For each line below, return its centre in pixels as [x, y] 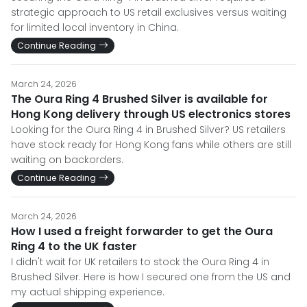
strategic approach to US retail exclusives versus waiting [149, 12]
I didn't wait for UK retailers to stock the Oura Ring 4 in [140, 262]
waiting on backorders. [67, 160]
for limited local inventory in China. [95, 27]
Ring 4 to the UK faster [74, 246]
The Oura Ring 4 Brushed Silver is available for [139, 99]
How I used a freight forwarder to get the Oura [142, 231]
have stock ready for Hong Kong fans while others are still [151, 145]
